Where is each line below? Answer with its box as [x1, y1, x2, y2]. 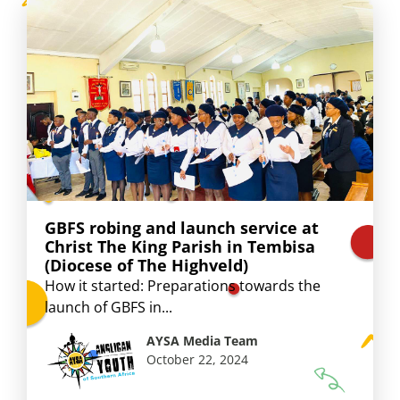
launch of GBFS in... [45, 297, 172, 318]
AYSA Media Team [146, 331, 259, 349]
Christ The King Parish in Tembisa [45, 236, 315, 258]
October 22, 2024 [146, 350, 249, 368]
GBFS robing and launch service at [45, 217, 319, 239]
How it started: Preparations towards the [45, 276, 321, 296]
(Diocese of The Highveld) [45, 254, 248, 277]
